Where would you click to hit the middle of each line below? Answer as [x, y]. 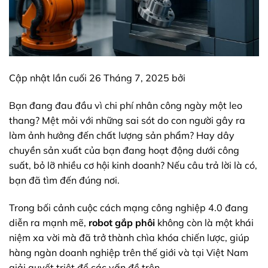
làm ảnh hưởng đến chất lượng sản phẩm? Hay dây [122, 135]
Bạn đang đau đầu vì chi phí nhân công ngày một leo [126, 106]
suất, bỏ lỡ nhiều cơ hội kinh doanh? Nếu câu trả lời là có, [133, 165]
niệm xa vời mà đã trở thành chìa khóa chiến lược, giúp [129, 237]
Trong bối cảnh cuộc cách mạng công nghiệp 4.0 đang [129, 207]
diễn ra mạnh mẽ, [49, 222]
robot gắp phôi [122, 222]
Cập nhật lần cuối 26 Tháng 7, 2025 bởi [97, 78]
